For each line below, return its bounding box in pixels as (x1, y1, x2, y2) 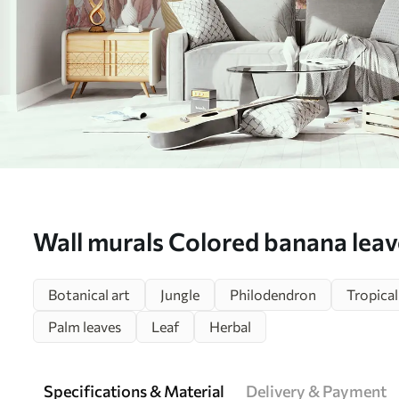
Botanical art (48, 286, 130, 303)
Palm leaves (48, 318, 121, 335)
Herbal (209, 318, 251, 335)
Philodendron (230, 286, 316, 303)
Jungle (160, 286, 199, 303)
